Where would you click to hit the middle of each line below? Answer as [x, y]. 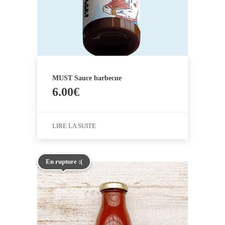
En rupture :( [64, 162]
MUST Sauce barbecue [87, 78]
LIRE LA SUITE [74, 126]
